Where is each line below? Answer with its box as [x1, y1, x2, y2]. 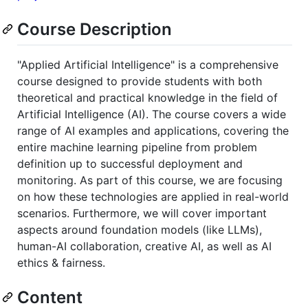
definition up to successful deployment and [17, 156, 243, 170]
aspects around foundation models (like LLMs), [17, 222, 262, 236]
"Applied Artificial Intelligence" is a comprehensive [17, 57, 278, 71]
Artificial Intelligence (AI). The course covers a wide [17, 107, 286, 121]
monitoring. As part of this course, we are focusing [17, 173, 283, 187]
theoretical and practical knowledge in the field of [17, 90, 278, 104]
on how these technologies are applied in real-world [17, 189, 289, 203]
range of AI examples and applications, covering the [17, 123, 289, 137]
